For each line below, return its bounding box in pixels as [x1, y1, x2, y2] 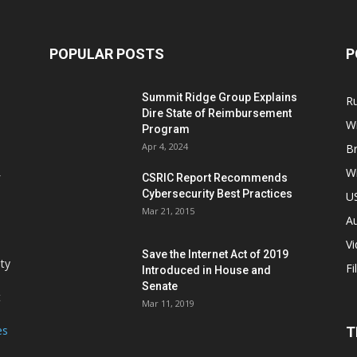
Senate [142, 280, 178, 292]
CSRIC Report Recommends [142, 171, 288, 184]
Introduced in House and [142, 264, 271, 277]
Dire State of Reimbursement [142, 107, 292, 120]
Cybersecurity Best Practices [142, 187, 292, 200]
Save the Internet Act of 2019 [142, 248, 288, 261]
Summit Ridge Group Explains [142, 91, 297, 104]
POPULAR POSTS [49, 45, 164, 62]
